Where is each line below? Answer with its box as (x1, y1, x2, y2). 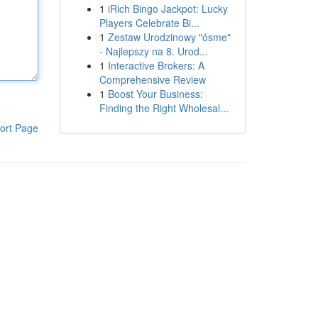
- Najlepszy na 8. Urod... (99, 44, 208, 58)
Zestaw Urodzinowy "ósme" (107, 30, 231, 44)
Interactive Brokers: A (107, 58, 204, 72)
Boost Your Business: (107, 87, 203, 101)
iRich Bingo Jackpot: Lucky (107, 1, 228, 16)
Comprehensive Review (99, 72, 206, 87)
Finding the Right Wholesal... (99, 101, 229, 115)
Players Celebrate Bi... (99, 16, 199, 30)
